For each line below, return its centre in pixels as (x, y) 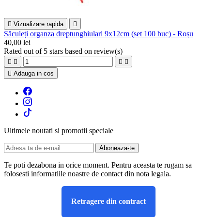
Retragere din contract (108, 201)
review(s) (108, 51)
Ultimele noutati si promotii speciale (59, 131)
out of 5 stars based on (59, 51)
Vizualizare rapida (39, 24)
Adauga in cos (34, 74)
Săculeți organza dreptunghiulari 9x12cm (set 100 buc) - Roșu (99, 34)
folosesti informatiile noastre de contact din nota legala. (87, 174)
